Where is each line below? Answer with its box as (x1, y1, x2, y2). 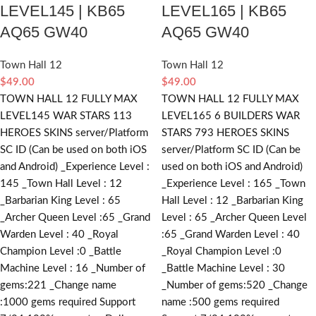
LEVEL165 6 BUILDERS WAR (162, 110, 300, 121)
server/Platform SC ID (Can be (162, 144, 300, 155)
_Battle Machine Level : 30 (162, 262, 285, 274)
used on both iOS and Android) (162, 161, 303, 172)
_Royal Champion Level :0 (162, 245, 281, 257)
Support (97, 296, 135, 308)
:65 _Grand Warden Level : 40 (162, 229, 300, 240)
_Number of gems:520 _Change (162, 279, 308, 291)
